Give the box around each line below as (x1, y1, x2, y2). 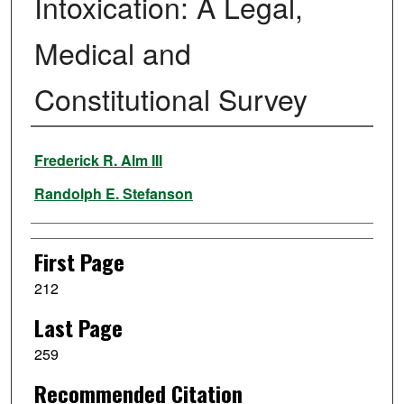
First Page (33, 245, 124, 279)
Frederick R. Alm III (33, 150, 162, 171)
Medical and (33, 32, 191, 74)
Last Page (33, 310, 123, 344)
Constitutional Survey (33, 78, 308, 120)
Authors (30, 134, 91, 168)
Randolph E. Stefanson (33, 183, 193, 205)
